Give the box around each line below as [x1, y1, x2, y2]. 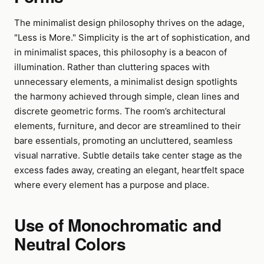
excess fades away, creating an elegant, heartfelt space [14, 164, 245, 176]
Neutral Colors [14, 232, 126, 256]
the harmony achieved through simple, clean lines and [14, 91, 239, 102]
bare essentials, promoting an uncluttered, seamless [14, 135, 233, 146]
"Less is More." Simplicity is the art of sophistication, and [14, 32, 250, 43]
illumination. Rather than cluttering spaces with [14, 61, 210, 72]
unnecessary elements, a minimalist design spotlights [14, 76, 237, 87]
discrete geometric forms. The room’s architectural [14, 105, 226, 117]
